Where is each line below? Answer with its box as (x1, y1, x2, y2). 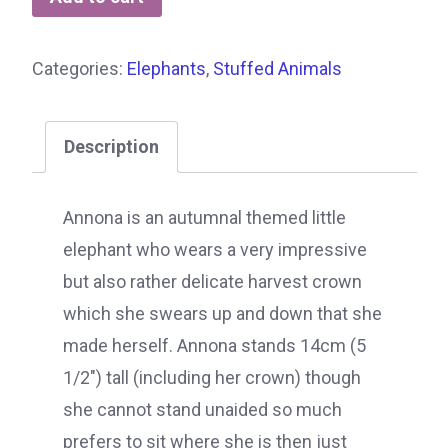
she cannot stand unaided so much (63, 399, 342, 421)
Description (63, 136, 159, 158)
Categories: (31, 58, 127, 80)
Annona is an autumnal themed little (63, 207, 346, 229)
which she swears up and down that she (63, 303, 382, 325)
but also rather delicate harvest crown (63, 271, 362, 293)
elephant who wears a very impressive (63, 239, 367, 261)
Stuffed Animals (212, 58, 342, 80)
